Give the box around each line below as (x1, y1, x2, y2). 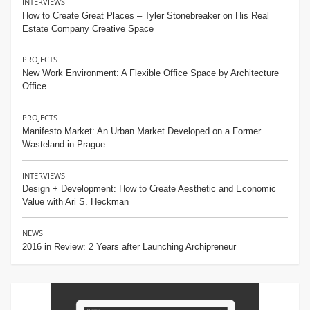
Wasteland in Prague (22, 138, 105, 149)
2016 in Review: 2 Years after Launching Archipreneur (22, 241, 236, 253)
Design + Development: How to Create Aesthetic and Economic (22, 183, 276, 194)
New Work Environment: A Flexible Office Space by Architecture (22, 68, 279, 79)
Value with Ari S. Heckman (22, 197, 129, 208)
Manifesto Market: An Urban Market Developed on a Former (22, 125, 261, 136)
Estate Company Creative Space (22, 23, 154, 34)
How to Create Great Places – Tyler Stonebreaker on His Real (22, 10, 269, 21)
